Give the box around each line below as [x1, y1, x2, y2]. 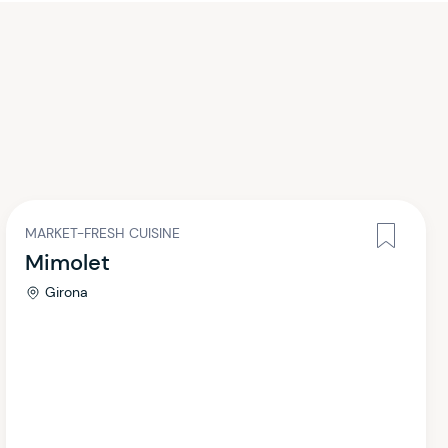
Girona [45, 283, 88, 301]
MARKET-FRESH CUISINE [25, 224, 180, 242]
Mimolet [25, 248, 110, 277]
